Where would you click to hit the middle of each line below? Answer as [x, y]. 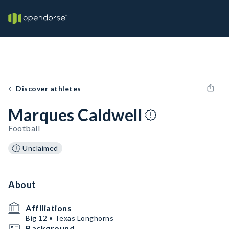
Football [24, 128]
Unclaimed [40, 148]
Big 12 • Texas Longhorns [70, 218]
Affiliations [49, 208]
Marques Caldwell [75, 115]
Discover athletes [49, 89]
